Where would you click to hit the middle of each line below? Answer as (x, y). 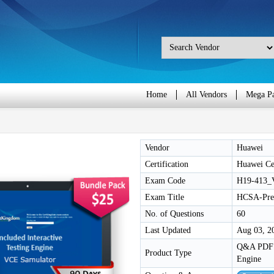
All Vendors (206, 94)
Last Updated (168, 230)
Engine (249, 259)
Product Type (168, 253)
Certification (167, 164)
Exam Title (165, 197)
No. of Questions (174, 214)
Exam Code (165, 181)
